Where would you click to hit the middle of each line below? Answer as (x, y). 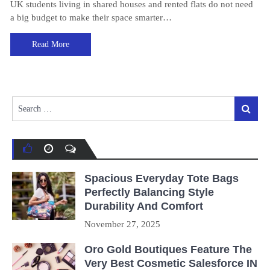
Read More (51, 44)
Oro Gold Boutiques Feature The (168, 250)
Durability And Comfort (144, 206)
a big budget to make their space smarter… (91, 17)
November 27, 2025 (122, 224)
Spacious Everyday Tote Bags (162, 179)
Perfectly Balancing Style (149, 193)
